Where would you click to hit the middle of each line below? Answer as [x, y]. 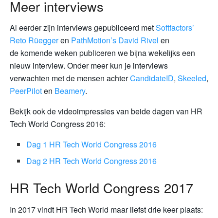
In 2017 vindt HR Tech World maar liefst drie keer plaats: [106, 210]
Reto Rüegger [34, 40]
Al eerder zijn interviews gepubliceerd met [83, 28]
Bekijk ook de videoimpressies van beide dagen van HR [106, 111]
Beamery [70, 91]
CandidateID [152, 78]
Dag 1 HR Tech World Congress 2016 [92, 145]
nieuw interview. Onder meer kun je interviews [89, 66]
